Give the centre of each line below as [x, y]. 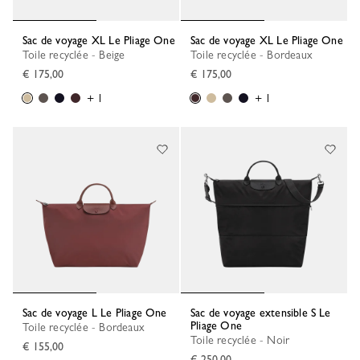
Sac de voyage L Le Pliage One [97, 313]
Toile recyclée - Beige [77, 55]
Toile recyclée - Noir [243, 340]
